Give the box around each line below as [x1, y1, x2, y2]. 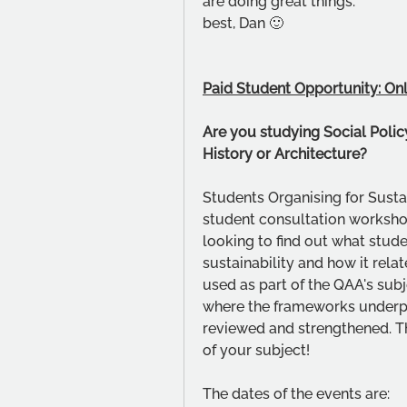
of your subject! [203, 342, 310, 359]
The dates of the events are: [203, 385, 390, 402]
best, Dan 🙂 [203, 15, 283, 32]
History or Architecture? [203, 145, 367, 163]
